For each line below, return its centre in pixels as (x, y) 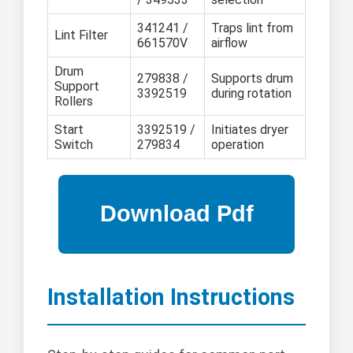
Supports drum (252, 78)
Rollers (74, 101)
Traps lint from (252, 28)
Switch (74, 144)
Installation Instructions (171, 297)
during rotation (251, 93)
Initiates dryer (250, 129)
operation (238, 144)
